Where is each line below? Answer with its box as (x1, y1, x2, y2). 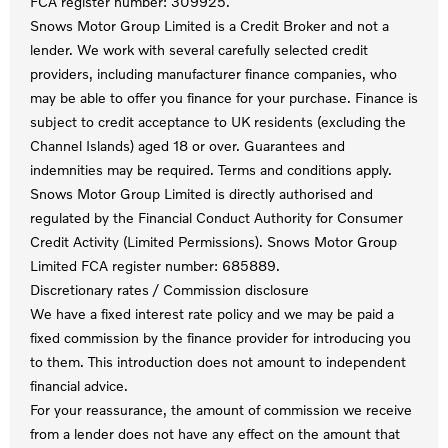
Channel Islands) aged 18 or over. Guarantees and (30, 137, 345, 154)
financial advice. (30, 377, 128, 394)
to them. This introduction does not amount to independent (30, 353, 406, 370)
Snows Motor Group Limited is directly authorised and (30, 185, 373, 202)
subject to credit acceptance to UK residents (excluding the (30, 113, 406, 130)
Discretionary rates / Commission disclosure (30, 281, 309, 298)
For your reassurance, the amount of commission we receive (30, 401, 412, 418)
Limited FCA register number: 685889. (30, 257, 280, 274)
